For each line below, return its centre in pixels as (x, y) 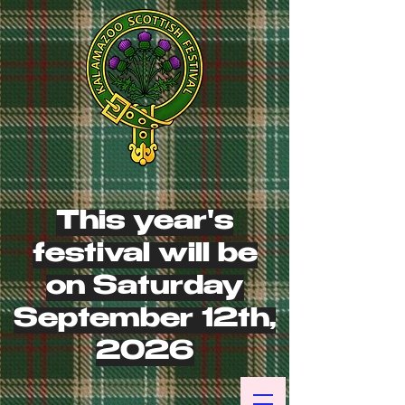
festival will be (145, 255)
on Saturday (145, 288)
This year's (145, 223)
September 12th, (145, 320)
